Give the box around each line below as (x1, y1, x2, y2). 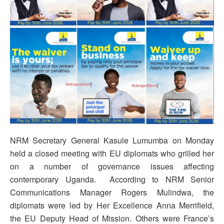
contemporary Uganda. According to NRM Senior (10, 173, 214, 185)
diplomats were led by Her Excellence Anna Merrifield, (10, 199, 214, 211)
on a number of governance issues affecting (10, 160, 214, 172)
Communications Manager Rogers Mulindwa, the (10, 186, 214, 198)
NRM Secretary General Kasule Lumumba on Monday (10, 134, 214, 146)
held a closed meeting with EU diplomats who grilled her (10, 147, 214, 159)
